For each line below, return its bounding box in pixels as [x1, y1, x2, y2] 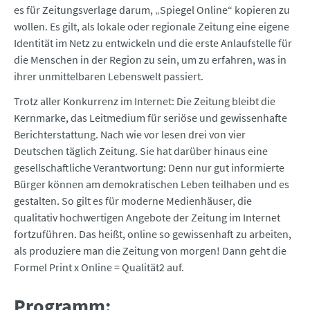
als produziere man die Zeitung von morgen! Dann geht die [14, 244, 286, 258]
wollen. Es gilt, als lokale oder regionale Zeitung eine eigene [14, 19, 289, 34]
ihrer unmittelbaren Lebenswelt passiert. [14, 69, 203, 84]
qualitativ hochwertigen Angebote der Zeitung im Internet [14, 210, 280, 225]
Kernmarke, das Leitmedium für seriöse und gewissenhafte [14, 111, 287, 125]
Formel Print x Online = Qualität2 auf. [14, 260, 184, 275]
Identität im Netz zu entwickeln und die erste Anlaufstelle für [14, 36, 292, 51]
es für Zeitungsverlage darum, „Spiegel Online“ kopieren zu [14, 3, 290, 17]
